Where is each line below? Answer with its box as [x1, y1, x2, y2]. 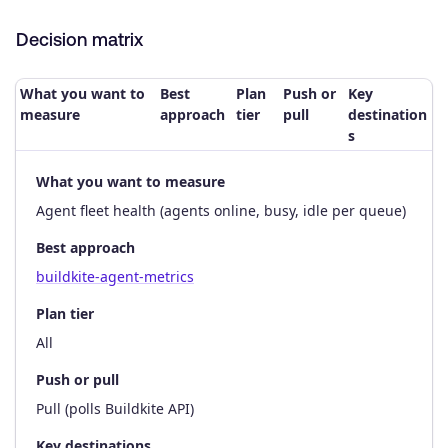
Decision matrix [16, 28, 143, 50]
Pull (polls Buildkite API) [36, 398, 194, 418]
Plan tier [36, 303, 94, 323]
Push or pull [36, 369, 119, 389]
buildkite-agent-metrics [36, 266, 194, 286]
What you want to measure [36, 171, 225, 191]
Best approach [36, 237, 135, 257]
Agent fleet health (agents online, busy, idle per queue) [36, 200, 406, 220]
